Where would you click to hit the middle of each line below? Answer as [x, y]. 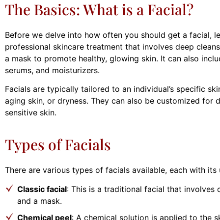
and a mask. [40, 201]
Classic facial [42, 189]
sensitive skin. [31, 112]
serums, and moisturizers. [52, 70]
